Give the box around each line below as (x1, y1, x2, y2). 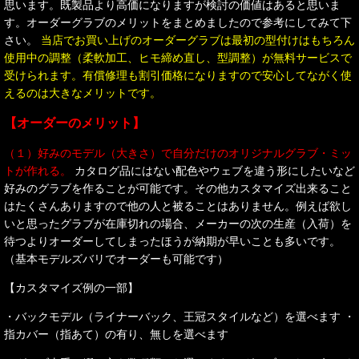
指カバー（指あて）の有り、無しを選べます (4, 326, 228, 341)
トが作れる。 (4, 163, 71, 177)
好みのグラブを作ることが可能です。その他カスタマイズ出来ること (4, 180, 352, 195)
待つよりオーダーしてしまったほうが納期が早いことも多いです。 (4, 233, 341, 248)
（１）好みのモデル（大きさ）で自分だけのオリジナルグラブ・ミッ (4, 145, 352, 159)
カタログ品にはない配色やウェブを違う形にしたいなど (71, 163, 355, 177)
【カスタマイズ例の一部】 (4, 280, 139, 294)
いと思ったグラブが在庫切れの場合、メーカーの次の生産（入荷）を (4, 216, 352, 230)
